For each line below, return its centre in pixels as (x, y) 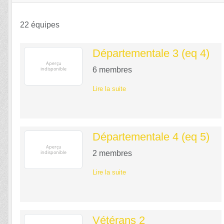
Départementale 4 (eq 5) (151, 136)
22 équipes (40, 24)
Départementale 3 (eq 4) (151, 53)
